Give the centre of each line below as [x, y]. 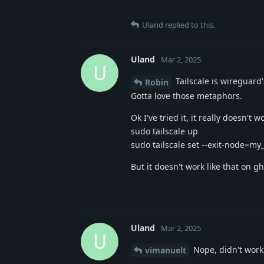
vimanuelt [166, 250]
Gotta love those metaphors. [187, 95]
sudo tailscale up [164, 131]
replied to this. [189, 24]
